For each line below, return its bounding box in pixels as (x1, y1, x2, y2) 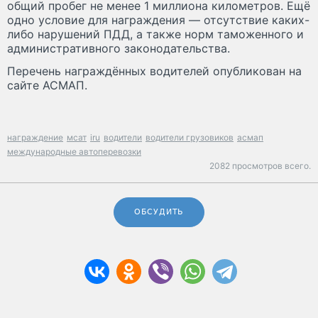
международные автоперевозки (7, 146, 141, 157)
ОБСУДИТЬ (133, 207, 185, 216)
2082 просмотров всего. (209, 160, 311, 171)
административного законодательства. (7, 40, 230, 55)
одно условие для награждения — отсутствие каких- (7, 12, 309, 27)
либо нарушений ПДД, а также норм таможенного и (7, 26, 304, 41)
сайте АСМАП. (7, 77, 87, 92)
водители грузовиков (146, 131, 234, 143)
